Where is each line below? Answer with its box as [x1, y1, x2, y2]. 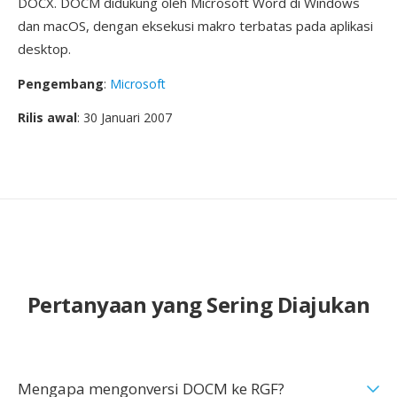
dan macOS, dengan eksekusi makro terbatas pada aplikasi [18, 17, 373, 35]
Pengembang [18, 75, 104, 92]
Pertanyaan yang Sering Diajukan [27, 290, 370, 319]
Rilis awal [18, 109, 77, 126]
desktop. [18, 40, 71, 58]
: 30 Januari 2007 [77, 109, 172, 126]
